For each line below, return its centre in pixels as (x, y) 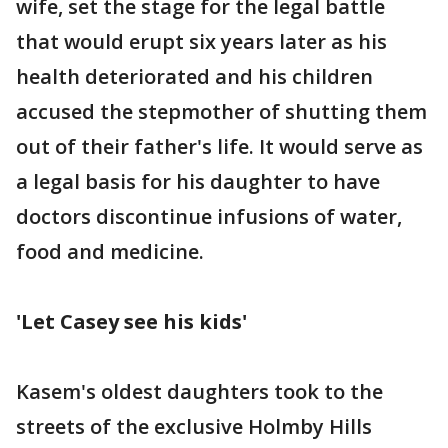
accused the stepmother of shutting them (221, 111)
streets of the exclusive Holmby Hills (194, 426)
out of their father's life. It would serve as (219, 146)
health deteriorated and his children (194, 76)
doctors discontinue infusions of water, (209, 216)
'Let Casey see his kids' (131, 321)
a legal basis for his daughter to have (198, 181)
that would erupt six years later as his (201, 41)
